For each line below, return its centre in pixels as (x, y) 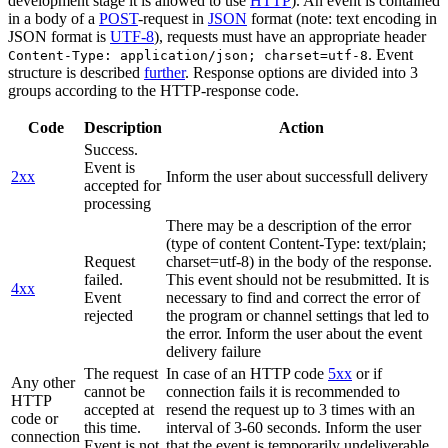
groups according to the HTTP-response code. (153, 90)
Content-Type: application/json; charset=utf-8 (188, 55)
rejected (108, 315)
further (164, 72)
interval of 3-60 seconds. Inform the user (293, 427)
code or (34, 418)
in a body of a (53, 18)
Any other (43, 382)
